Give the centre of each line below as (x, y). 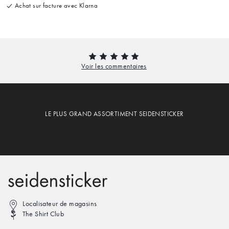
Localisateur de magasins (60, 204)
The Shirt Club (43, 214)
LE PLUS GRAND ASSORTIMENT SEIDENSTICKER (114, 114)
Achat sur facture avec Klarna (55, 5)
